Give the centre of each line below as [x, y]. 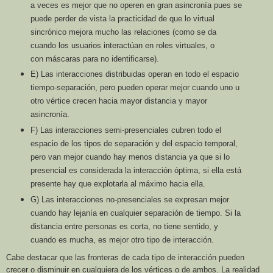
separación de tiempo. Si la [192, 213]
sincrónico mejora [62, 32]
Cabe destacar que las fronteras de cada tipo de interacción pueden [125, 258]
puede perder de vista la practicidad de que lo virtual [122, 18]
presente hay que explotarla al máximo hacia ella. [118, 184]
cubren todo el [196, 130]
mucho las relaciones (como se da [155, 32]
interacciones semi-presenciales [113, 130]
